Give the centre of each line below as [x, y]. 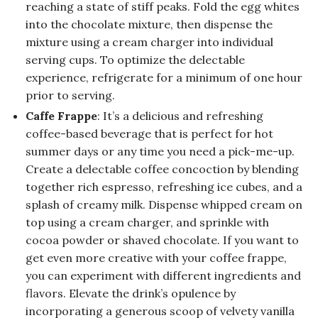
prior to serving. [70, 95]
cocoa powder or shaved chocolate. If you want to [162, 240]
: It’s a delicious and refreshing [180, 116]
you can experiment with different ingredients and [163, 276]
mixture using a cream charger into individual [149, 42]
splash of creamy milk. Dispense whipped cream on [164, 205]
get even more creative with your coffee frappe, [156, 258]
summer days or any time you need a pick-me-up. [160, 152]
